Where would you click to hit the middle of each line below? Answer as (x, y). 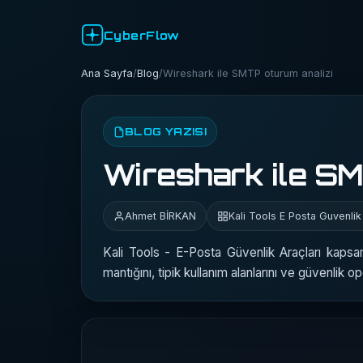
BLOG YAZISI (166, 131)
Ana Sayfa (107, 73)
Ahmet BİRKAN (160, 216)
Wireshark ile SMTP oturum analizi (248, 73)
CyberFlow (142, 35)
